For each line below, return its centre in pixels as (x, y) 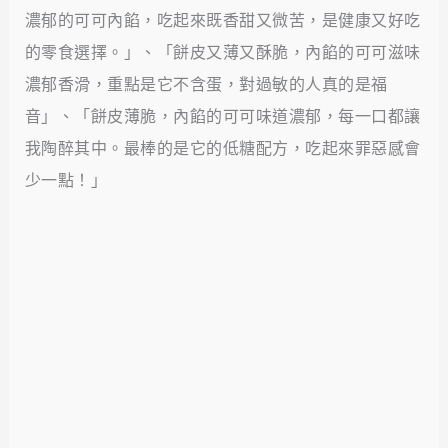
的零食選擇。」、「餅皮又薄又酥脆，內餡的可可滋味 (222, 52)
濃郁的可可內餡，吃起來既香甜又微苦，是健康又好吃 (222, 20)
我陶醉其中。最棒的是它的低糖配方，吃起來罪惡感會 (222, 148)
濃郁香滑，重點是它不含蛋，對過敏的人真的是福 (206, 84)
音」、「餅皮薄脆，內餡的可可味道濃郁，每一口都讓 (222, 116)
